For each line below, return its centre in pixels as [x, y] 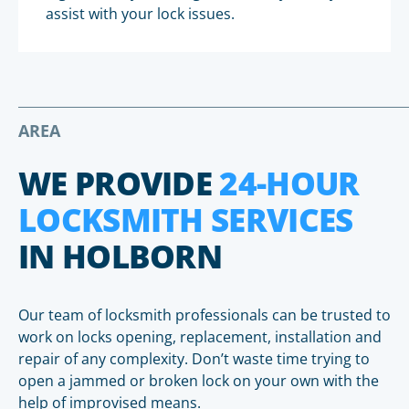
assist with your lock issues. [140, 14]
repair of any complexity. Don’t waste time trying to [194, 359]
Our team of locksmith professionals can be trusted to [204, 315]
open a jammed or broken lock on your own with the [199, 381]
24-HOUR [289, 183]
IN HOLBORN [121, 256]
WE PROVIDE [119, 183]
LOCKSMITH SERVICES [186, 220]
